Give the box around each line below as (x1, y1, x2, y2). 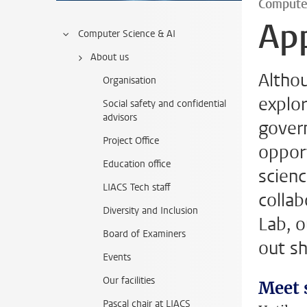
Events (103, 251, 131, 264)
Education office (103, 158, 171, 171)
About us (90, 51, 129, 64)
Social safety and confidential (103, 97, 226, 110)
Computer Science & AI (78, 27, 175, 40)
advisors (103, 111, 137, 124)
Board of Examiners (103, 228, 186, 241)
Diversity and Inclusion (103, 204, 198, 217)
